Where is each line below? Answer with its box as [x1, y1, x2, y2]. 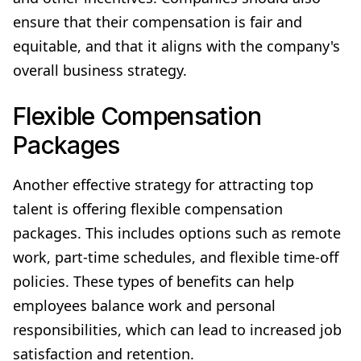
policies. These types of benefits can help [13, 271, 294, 291]
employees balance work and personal [13, 295, 276, 315]
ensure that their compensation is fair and [13, 11, 302, 31]
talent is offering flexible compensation [13, 198, 283, 218]
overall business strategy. [13, 60, 187, 80]
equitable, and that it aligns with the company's [13, 35, 340, 56]
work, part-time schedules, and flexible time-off [13, 247, 338, 267]
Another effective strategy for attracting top [13, 174, 313, 194]
